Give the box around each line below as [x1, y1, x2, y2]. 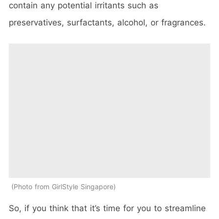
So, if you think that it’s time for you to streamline [9, 203, 206, 213]
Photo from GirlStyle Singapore [14, 182, 113, 191]
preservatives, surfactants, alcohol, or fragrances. [9, 18, 206, 28]
